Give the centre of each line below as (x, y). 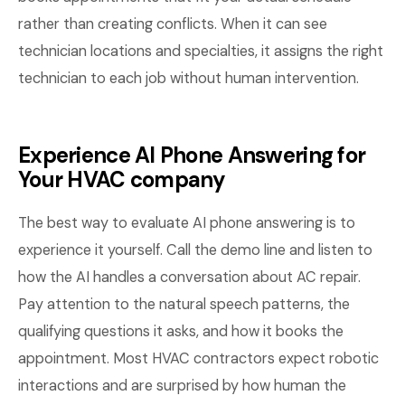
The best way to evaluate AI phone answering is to (187, 223)
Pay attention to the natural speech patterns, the (184, 304)
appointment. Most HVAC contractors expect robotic (198, 358)
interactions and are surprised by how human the (182, 386)
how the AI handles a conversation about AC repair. (189, 277)
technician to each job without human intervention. (188, 78)
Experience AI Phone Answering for (192, 155)
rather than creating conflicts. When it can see (173, 24)
